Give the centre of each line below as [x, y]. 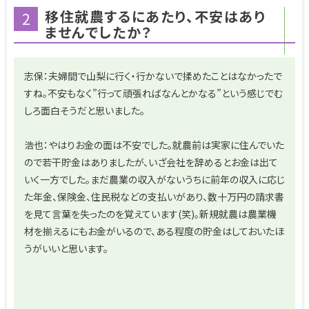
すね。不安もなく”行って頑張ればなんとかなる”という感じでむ [153, 93]
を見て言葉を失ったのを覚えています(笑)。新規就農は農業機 [150, 213]
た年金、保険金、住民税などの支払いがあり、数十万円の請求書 [154, 196]
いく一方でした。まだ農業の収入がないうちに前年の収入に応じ [154, 179]
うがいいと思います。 [66, 248]
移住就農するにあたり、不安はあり [156, 16]
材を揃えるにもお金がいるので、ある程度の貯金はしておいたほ [154, 231]
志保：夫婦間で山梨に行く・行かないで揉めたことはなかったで [153, 76]
